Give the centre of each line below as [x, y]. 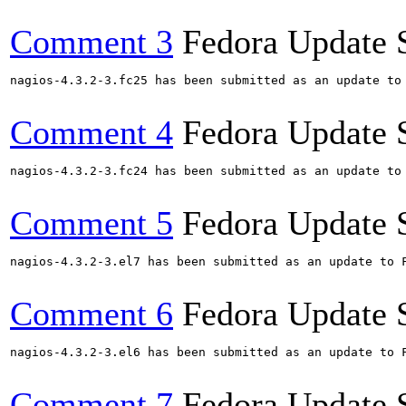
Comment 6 [92, 314]
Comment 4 [92, 132]
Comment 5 [92, 223]
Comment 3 [92, 42]
